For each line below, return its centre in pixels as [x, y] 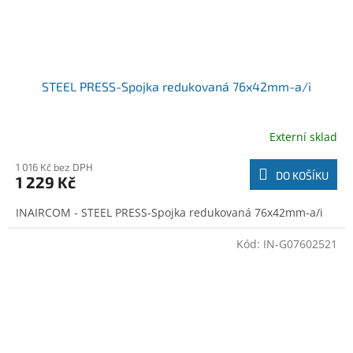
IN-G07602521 [300, 244]
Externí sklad [303, 136]
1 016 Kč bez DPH [54, 167]
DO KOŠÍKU [302, 176]
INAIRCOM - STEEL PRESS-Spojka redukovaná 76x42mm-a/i [169, 213]
